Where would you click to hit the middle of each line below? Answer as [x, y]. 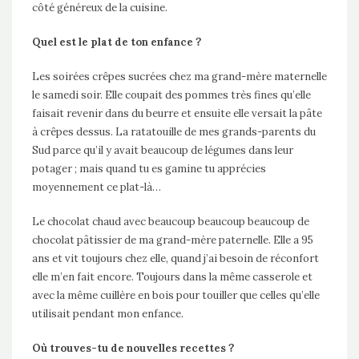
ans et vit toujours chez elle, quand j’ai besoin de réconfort [175, 258]
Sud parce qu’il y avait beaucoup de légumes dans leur [163, 150]
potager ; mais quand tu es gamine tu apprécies [149, 168]
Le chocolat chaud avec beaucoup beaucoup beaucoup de [171, 221]
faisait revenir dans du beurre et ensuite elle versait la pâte [177, 113]
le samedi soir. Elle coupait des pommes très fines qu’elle [171, 95]
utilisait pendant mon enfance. [108, 313]
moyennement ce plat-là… [97, 187]
